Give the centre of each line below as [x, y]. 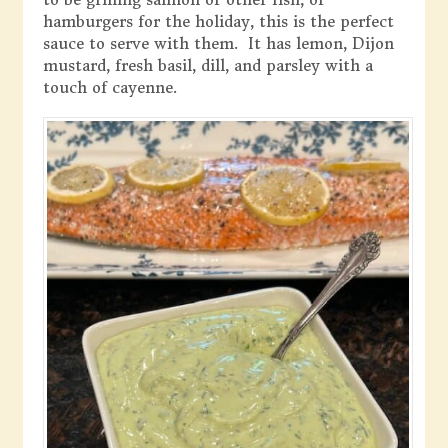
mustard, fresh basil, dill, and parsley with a [207, 65]
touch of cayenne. [109, 87]
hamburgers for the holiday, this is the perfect [218, 21]
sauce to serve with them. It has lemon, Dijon [218, 43]
